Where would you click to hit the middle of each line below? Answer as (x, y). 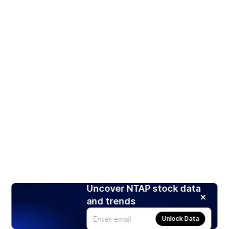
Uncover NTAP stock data (144, 188)
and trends (111, 201)
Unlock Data (180, 219)
